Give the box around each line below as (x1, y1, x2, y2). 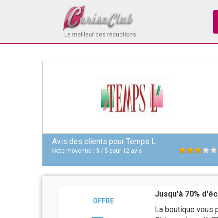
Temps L (126, 137, 156, 146)
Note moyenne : (52, 147, 96, 154)
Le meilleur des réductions (64, 31, 136, 38)
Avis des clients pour (52, 137, 126, 146)
